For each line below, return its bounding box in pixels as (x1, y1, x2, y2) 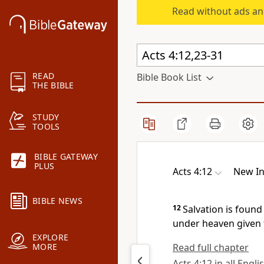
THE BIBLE (32, 80, 74, 91)
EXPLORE (32, 232, 69, 243)
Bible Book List (137, 71, 202, 84)
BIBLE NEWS (32, 195, 82, 207)
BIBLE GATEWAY (34, 151, 98, 163)
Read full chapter (173, 241, 249, 254)
